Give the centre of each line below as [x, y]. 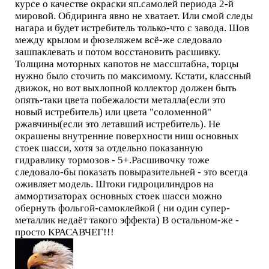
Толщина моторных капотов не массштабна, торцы [126, 64]
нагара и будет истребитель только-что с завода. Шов [132, 28]
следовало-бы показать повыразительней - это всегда [131, 172]
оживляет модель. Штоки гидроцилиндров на [114, 184]
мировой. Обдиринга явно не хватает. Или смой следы [134, 16]
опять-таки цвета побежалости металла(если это [120, 100]
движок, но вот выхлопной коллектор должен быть [125, 88]
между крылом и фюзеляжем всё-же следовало [118, 40]
